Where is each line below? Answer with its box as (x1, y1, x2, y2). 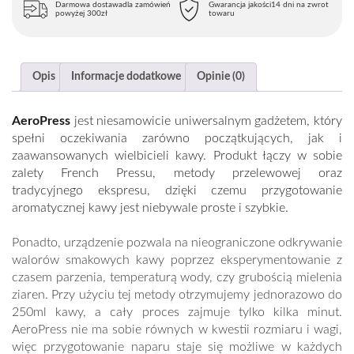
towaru (209, 9, 235, 17)
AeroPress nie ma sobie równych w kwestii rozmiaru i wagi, (12, 322, 342, 336)
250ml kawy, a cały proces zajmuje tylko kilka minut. (12, 305, 342, 318)
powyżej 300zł (55, 9, 107, 17)
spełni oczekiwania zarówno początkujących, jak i (12, 131, 342, 145)
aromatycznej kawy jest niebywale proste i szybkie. (12, 201, 288, 214)
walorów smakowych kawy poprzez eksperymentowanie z (12, 253, 342, 266)
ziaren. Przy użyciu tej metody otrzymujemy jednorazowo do (12, 288, 342, 301)
